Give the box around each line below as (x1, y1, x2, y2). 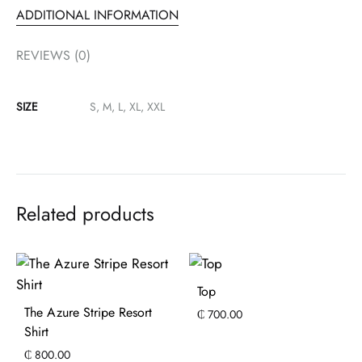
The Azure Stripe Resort (24, 303, 152, 322)
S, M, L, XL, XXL (90, 99, 165, 116)
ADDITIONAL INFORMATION (16, 6, 179, 25)
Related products (16, 200, 154, 229)
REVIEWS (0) (16, 46, 90, 65)
